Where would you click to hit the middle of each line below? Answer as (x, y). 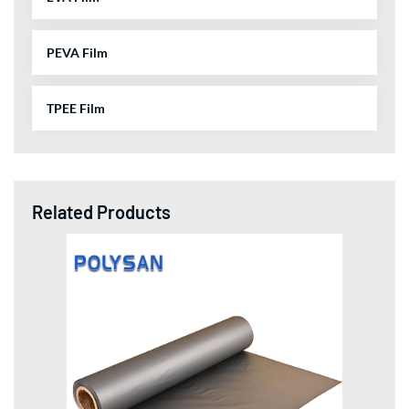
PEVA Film (77, 52)
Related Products (101, 211)
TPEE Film (76, 108)
